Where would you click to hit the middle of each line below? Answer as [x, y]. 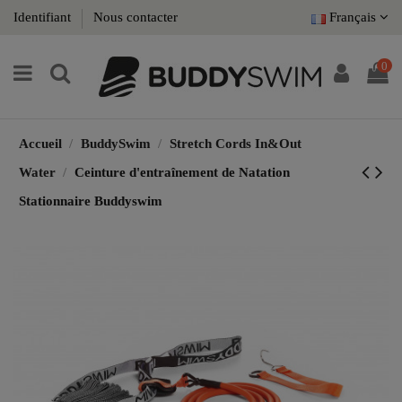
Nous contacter [135, 17]
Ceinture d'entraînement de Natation [182, 172]
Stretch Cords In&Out [235, 143]
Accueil [40, 143]
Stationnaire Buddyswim [90, 201]
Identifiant [44, 17]
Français [353, 17]
